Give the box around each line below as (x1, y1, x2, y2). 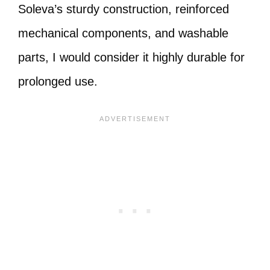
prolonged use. (18, 75, 98, 88)
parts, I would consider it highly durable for (18, 51, 245, 64)
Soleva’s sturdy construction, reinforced (18, 2, 229, 16)
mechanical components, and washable (18, 27, 228, 40)
